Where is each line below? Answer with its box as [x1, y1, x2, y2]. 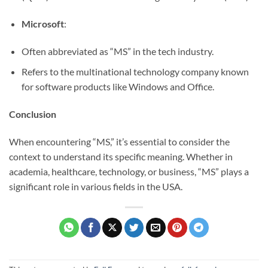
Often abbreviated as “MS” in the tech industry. [21, 45, 214, 57]
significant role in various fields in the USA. [9, 180, 182, 192]
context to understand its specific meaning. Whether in [9, 150, 233, 162]
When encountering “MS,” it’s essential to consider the [9, 135, 230, 147]
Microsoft [21, 17, 64, 29]
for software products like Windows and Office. [21, 81, 214, 93]
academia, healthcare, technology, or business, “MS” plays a [9, 165, 249, 177]
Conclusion [9, 108, 56, 120]
